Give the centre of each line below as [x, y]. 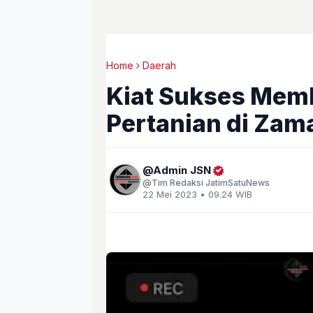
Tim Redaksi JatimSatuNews [211, 183]
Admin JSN [182, 170]
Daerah [159, 65]
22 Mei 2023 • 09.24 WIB [197, 194]
